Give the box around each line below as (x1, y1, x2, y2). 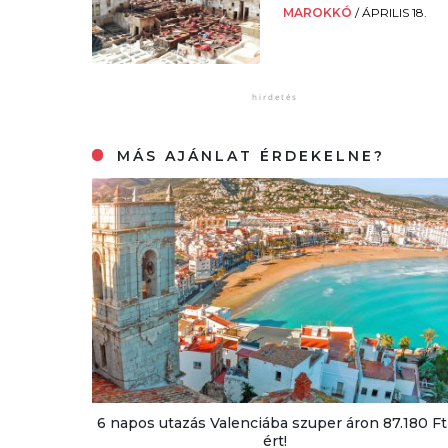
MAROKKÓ (283, 4, 356, 20)
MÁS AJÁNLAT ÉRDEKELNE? (110, 146, 386, 165)
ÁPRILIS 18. (362, 4, 428, 20)
